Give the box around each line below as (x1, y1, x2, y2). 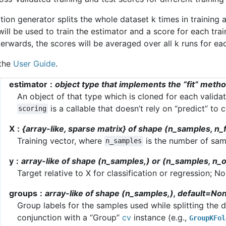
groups (9, 188, 37, 198)
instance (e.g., (131, 212, 189, 222)
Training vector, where (17, 135, 104, 146)
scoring (18, 104, 47, 113)
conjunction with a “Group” (17, 212, 122, 222)
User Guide (13, 58, 55, 69)
